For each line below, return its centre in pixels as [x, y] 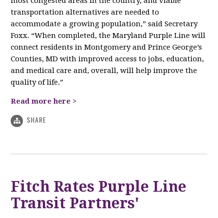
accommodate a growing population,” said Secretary [104, 24]
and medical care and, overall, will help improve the [104, 71]
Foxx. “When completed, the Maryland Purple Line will [108, 36]
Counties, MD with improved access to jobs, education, [108, 59]
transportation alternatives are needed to [85, 12]
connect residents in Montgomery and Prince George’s [107, 47]
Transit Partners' [75, 203]
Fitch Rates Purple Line [99, 186]
